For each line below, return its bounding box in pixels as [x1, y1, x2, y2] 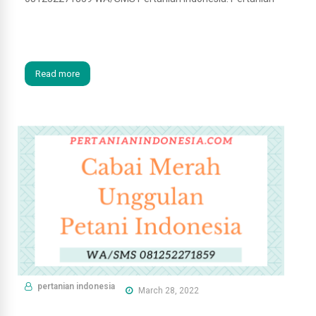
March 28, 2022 [136, 285, 199, 296]
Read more [35, 68, 80, 79]
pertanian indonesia [37, 281, 115, 291]
